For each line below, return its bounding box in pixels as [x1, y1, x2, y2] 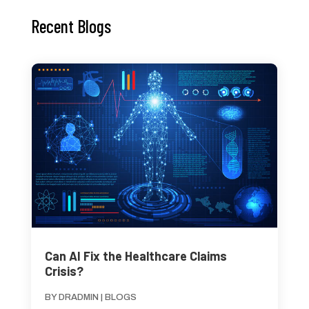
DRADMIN [58, 292, 99, 302]
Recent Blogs [30, 14, 111, 37]
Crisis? [44, 263, 83, 279]
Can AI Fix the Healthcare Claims [44, 248, 227, 263]
